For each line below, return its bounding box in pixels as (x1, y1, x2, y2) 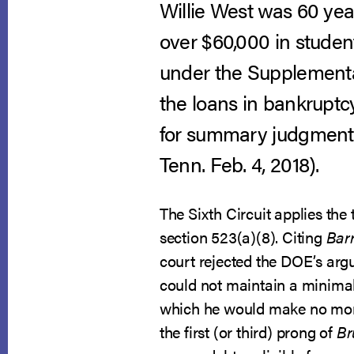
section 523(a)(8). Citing (159, 225, 326, 248)
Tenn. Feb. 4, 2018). (159, 149, 319, 179)
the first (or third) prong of (159, 320, 337, 343)
